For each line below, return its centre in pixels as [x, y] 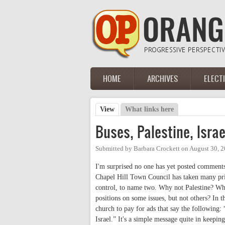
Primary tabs [126, 120]
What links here [150, 109]
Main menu [117, 84]
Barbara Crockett [157, 149]
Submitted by [115, 149]
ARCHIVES [162, 78]
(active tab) [132, 109]
